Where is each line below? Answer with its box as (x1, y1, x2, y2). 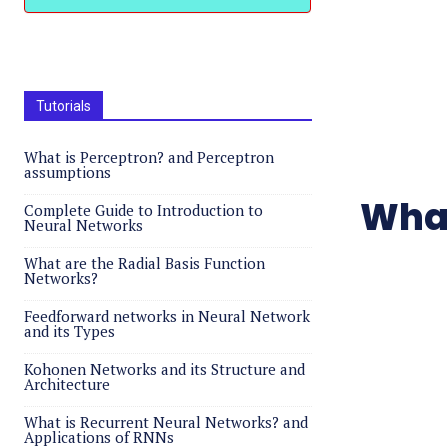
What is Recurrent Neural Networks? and (24, 412, 308, 432)
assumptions (24, 162, 111, 182)
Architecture (24, 374, 110, 394)
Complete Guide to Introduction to (24, 200, 263, 220)
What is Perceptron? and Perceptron (24, 147, 274, 167)
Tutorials (36, 98, 91, 114)
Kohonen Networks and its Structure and (24, 359, 305, 379)
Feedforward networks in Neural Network (24, 306, 310, 326)
